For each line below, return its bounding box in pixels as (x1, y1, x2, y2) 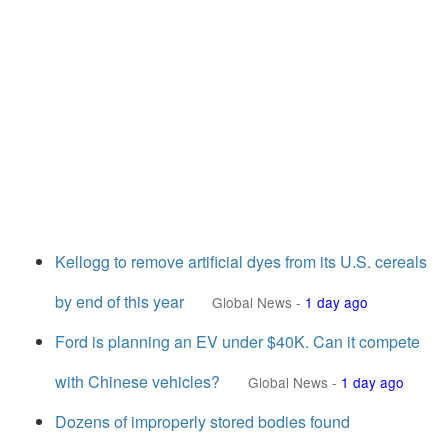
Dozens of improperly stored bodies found (55, 410, 350, 433)
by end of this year (55, 290, 184, 313)
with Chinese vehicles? (55, 370, 220, 393)
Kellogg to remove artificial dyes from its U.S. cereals (55, 250, 427, 273)
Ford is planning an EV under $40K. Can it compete (55, 330, 420, 353)
